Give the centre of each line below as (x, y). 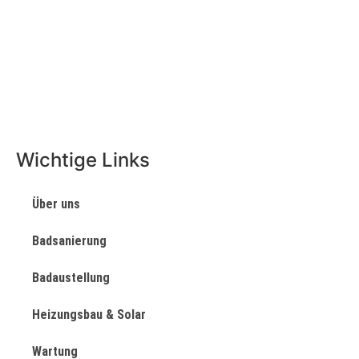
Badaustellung (71, 277)
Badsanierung (69, 240)
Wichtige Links (83, 159)
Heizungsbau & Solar (89, 314)
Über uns (56, 204)
